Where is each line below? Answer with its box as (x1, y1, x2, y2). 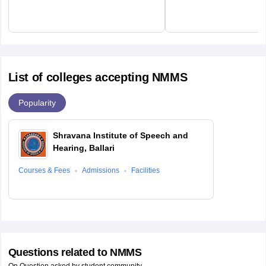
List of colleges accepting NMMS (8, 71, 188, 84)
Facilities (131, 166, 160, 175)
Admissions (81, 166, 119, 175)
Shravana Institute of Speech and (52, 131, 188, 141)
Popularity (18, 97, 56, 107)
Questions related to (8, 246, 110, 259)
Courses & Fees (18, 166, 70, 175)
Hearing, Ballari (52, 143, 115, 153)
